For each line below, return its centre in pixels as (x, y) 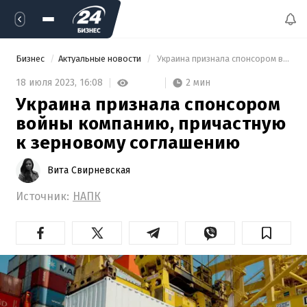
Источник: (42, 196)
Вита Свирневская (89, 170)
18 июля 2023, (48, 83)
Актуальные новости (101, 59)
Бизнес (31, 59)
